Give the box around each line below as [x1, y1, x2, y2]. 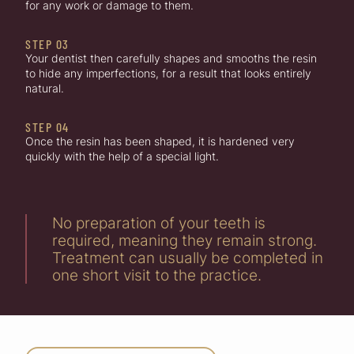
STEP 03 [25, 36, 70, 51]
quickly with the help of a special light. [25, 149, 219, 163]
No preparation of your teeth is [52, 213, 265, 232]
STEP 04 [25, 119, 70, 134]
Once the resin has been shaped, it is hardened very [25, 134, 295, 148]
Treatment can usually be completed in [52, 247, 323, 267]
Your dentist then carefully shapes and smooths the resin [25, 51, 317, 65]
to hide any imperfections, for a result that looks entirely [25, 66, 311, 80]
